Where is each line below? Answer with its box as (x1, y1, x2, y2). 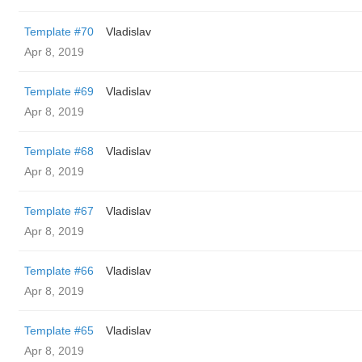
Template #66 (24, 264, 94, 277)
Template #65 (24, 324, 94, 337)
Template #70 (24, 25, 94, 38)
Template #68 (24, 145, 94, 158)
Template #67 (24, 204, 94, 217)
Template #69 (24, 85, 94, 98)
